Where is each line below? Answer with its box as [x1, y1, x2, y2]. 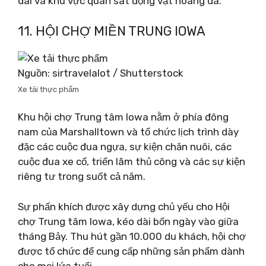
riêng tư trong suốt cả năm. [18, 170, 145, 182]
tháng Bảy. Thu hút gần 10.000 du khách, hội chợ [18, 230, 246, 242]
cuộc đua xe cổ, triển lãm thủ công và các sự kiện [18, 156, 245, 167]
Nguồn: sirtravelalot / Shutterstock [18, 66, 183, 79]
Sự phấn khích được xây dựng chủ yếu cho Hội [18, 200, 230, 213]
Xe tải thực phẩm [18, 84, 79, 94]
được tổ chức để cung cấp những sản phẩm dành [18, 245, 245, 257]
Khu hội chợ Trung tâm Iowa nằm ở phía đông [18, 111, 229, 123]
